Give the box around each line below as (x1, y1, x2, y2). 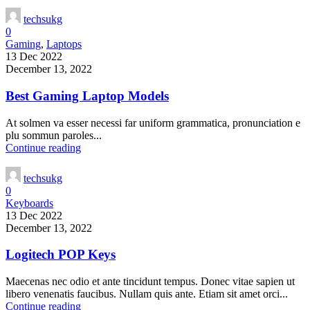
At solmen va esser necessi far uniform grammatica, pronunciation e (6, 116, 300, 129)
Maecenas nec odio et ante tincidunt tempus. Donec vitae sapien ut (6, 275, 295, 288)
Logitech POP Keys (6, 247, 116, 262)
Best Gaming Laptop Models (6, 88, 169, 103)
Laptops (46, 38, 82, 51)
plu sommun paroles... (6, 129, 102, 141)
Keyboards (6, 197, 53, 209)
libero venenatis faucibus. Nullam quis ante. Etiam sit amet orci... (6, 288, 288, 300)
